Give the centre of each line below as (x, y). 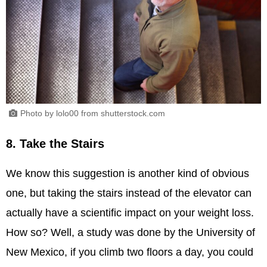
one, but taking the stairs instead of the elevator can (129, 193)
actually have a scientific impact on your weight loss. (130, 213)
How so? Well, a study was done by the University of (131, 233)
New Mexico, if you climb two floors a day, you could (130, 252)
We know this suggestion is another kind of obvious (128, 174)
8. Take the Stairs (55, 144)
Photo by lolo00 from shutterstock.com (93, 114)
